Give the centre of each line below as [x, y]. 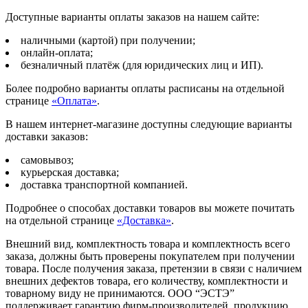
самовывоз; [47, 159]
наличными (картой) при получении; [108, 40]
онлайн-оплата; [57, 52]
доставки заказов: [47, 136]
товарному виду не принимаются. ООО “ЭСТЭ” [120, 293]
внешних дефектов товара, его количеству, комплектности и [147, 280]
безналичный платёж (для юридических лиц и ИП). [142, 65]
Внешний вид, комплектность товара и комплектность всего [148, 243]
